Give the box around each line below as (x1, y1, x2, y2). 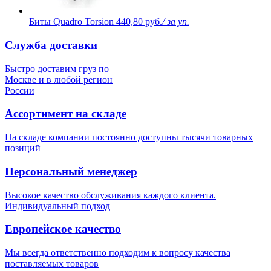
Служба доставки (5, 39, 97, 52)
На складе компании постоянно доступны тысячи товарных (5, 132, 253, 143)
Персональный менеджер (5, 165, 137, 178)
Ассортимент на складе (5, 107, 126, 120)
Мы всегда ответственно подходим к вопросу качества (5, 247, 230, 258)
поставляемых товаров (5, 258, 99, 269)
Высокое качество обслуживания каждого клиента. (5, 189, 216, 200)
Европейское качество (5, 223, 121, 236)
